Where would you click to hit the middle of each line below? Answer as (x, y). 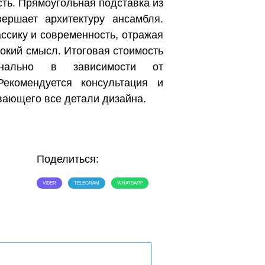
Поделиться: (68, 159)
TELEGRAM (87, 183)
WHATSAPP (130, 183)
